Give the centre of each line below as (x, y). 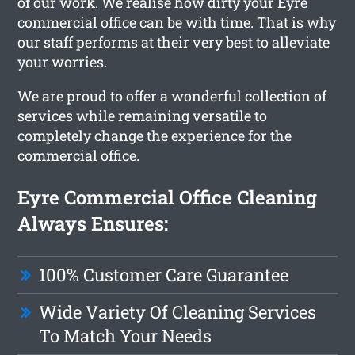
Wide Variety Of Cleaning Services (178, 311)
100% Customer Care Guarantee (164, 274)
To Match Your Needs (126, 335)
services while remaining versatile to (143, 115)
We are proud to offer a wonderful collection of (172, 95)
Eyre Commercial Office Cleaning (168, 197)
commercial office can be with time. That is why (177, 22)
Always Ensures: (93, 223)
